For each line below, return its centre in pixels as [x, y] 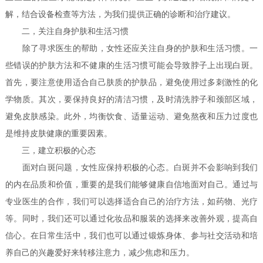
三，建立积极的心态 [51, 151]
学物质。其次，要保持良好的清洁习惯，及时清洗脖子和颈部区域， [131, 100]
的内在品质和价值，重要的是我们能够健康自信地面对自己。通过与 [131, 185]
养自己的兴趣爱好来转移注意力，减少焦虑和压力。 [100, 253]
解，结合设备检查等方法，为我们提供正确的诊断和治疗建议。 [121, 15]
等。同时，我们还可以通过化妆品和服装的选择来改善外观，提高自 [131, 219]
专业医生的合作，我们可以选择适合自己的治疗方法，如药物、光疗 [131, 202]
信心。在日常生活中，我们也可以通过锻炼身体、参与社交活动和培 [131, 236]
